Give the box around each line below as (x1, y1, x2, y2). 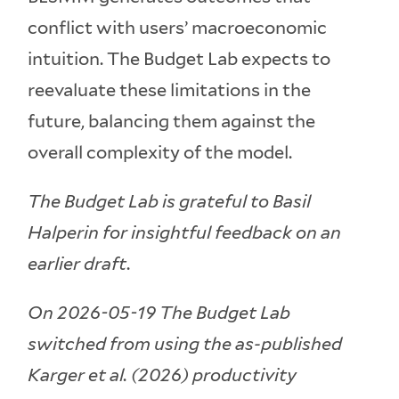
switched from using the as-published (28, 332, 343, 354)
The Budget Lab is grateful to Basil (28, 190, 312, 212)
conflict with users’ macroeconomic (28, 16, 328, 38)
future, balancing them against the (28, 110, 316, 132)
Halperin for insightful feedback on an (28, 221, 342, 243)
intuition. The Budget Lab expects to (28, 47, 331, 69)
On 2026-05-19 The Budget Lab (28, 301, 291, 323)
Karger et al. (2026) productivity (28, 363, 297, 386)
